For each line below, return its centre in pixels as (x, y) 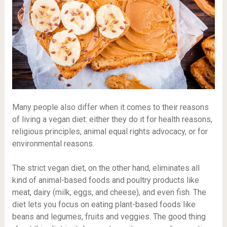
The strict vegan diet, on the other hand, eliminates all (106, 168)
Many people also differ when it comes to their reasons (110, 107)
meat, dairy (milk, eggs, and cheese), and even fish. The (109, 192)
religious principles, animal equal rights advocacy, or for (110, 131)
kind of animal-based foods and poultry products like (105, 180)
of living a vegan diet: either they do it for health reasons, (112, 119)
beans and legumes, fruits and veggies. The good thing (109, 216)
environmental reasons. (53, 143)
